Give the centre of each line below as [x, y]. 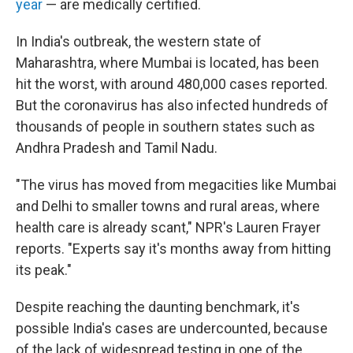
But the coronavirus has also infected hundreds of [172, 105]
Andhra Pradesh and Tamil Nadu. [117, 148]
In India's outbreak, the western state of [139, 41]
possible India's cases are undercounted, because [172, 328]
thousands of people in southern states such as [165, 126]
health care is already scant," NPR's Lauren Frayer [168, 227]
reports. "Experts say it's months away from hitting [173, 249]
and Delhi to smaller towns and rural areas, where [168, 206]
